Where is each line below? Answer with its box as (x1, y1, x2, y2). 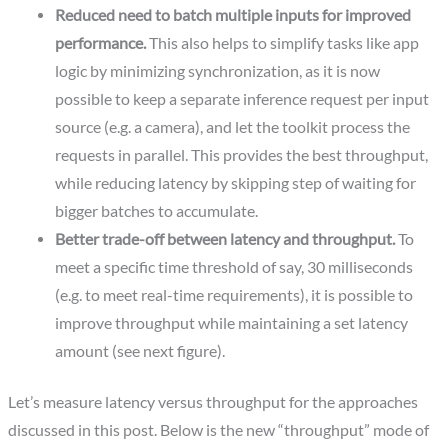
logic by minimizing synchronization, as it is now (54, 61, 380, 80)
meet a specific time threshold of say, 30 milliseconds (54, 257, 413, 276)
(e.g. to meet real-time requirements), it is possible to (54, 285, 413, 304)
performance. (54, 33, 146, 52)
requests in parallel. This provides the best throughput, (54, 145, 428, 164)
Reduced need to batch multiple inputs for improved (54, 5, 411, 24)
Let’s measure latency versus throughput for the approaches (8, 393, 419, 412)
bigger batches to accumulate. (54, 201, 258, 220)
